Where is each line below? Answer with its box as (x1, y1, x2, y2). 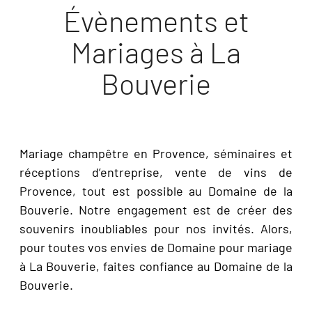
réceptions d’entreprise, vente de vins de (19, 164, 292, 180)
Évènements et (63, 2, 249, 38)
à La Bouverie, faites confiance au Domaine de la (19, 258, 292, 274)
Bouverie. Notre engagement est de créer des (19, 201, 292, 217)
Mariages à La (71, 33, 241, 69)
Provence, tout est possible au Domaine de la (19, 182, 292, 198)
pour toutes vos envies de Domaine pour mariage (19, 239, 292, 255)
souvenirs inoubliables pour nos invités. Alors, (19, 220, 292, 236)
